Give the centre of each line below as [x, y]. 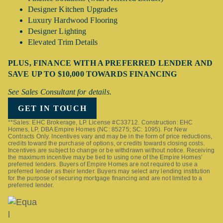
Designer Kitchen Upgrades [73, 9]
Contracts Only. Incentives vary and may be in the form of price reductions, [110, 137]
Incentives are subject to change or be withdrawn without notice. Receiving [111, 151]
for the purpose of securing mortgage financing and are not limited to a [105, 178]
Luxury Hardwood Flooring [73, 20]
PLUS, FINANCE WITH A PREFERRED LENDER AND [111, 63]
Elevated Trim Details [63, 42]
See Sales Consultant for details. [60, 92]
